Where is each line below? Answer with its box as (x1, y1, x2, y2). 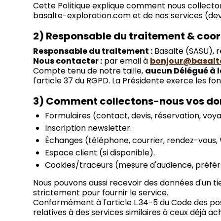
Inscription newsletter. (45, 122, 132, 134)
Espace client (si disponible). (45, 147, 155, 159)
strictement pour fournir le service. (33, 187, 169, 199)
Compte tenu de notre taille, (33, 65, 146, 77)
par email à (102, 55, 150, 67)
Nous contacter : (33, 55, 103, 67)
